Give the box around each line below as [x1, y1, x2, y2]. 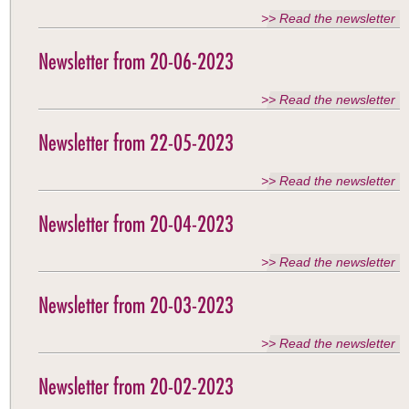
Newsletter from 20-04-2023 [38, 210, 234, 237]
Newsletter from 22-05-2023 [38, 129, 234, 156]
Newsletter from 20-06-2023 [38, 47, 234, 75]
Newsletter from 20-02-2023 [38, 372, 234, 400]
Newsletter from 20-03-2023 [38, 291, 234, 319]
